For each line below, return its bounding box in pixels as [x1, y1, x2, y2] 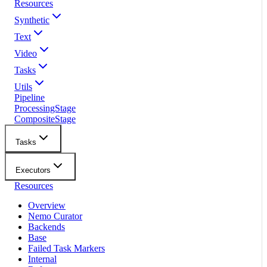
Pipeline [14, 92, 45, 103]
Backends [28, 222, 65, 232]
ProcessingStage [14, 103, 76, 114]
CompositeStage [14, 114, 76, 125]
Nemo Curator [28, 211, 82, 222]
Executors [15, 166, 51, 175]
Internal [28, 254, 57, 265]
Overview [28, 200, 66, 211]
